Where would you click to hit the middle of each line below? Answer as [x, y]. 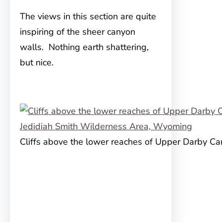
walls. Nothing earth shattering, [84, 47]
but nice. [37, 63]
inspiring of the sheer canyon [78, 32]
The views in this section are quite [88, 17]
